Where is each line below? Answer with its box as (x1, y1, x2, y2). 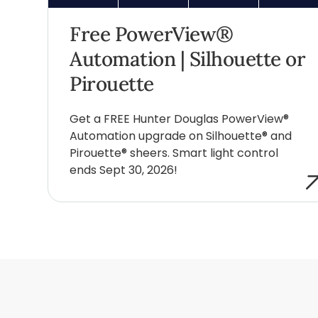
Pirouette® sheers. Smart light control (70, 145, 279, 162)
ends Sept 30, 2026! (70, 162, 178, 179)
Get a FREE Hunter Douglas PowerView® (70, 111, 290, 128)
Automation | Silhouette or (70, 46, 306, 72)
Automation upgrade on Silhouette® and (70, 128, 292, 145)
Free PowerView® (70, 21, 234, 48)
